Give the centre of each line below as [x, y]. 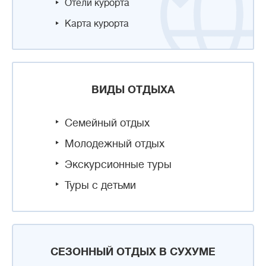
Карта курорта [97, 24]
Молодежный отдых [115, 144]
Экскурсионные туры [118, 165]
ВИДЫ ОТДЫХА [133, 90]
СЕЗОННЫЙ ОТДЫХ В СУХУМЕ [133, 252]
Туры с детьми [100, 186]
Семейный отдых [107, 123]
